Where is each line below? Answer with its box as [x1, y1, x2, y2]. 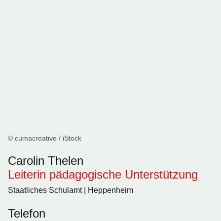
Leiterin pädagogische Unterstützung [8, 168, 198, 181]
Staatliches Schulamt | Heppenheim [8, 186, 133, 194]
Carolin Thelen [8, 154, 83, 167]
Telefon [8, 207, 45, 220]
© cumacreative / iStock [8, 134, 81, 142]
